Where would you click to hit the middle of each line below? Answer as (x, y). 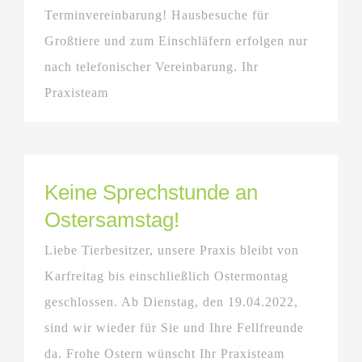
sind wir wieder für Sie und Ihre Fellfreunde (174, 327)
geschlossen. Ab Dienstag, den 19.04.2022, (171, 301)
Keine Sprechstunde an (151, 192)
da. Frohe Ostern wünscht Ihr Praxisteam (168, 353)
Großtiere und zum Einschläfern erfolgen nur (176, 40)
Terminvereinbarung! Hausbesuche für (157, 15)
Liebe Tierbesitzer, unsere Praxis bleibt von (172, 250)
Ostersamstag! (112, 219)
